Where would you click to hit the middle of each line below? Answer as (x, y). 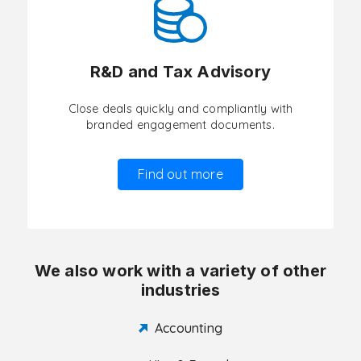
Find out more (180, 174)
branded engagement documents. (180, 125)
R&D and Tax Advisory (180, 72)
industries (180, 290)
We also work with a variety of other (180, 271)
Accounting (189, 328)
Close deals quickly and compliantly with (180, 109)
